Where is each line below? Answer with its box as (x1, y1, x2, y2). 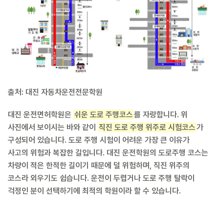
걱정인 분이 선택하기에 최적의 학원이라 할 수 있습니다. (8, 186, 181, 196)
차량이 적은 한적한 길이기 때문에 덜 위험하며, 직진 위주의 (8, 161, 190, 171)
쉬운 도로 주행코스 (74, 110, 133, 120)
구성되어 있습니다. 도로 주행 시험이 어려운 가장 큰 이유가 (8, 135, 190, 145)
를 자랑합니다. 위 (134, 110, 188, 120)
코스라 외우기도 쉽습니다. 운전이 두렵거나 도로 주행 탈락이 (8, 174, 195, 183)
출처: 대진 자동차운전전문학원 (8, 88, 103, 97)
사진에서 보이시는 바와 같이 (8, 123, 98, 132)
